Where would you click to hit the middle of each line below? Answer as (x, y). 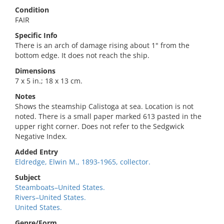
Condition (32, 10)
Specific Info (36, 35)
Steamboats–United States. (60, 187)
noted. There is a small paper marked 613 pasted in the (108, 116)
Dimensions (35, 71)
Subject (28, 177)
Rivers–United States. (50, 197)
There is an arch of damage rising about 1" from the (102, 45)
